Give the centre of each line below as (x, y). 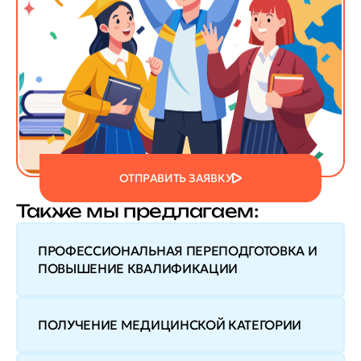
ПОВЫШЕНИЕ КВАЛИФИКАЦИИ (138, 269)
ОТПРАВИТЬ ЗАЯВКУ (176, 178)
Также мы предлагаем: (137, 211)
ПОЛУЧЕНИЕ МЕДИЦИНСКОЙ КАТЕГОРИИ (170, 325)
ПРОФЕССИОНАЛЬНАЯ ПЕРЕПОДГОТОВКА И (178, 251)
